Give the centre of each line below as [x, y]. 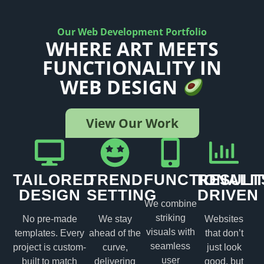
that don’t [224, 233]
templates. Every [50, 233]
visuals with [170, 232]
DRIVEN [228, 195]
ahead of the [115, 233]
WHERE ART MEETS [132, 49]
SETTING [121, 195]
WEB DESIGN [121, 87]
